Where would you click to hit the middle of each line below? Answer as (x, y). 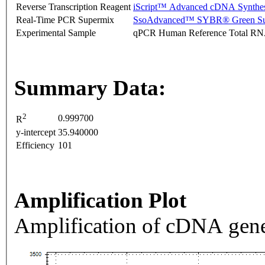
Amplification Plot (100, 201)
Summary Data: (90, 88)
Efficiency (35, 146)
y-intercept (36, 132)
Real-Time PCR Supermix (65, 20)
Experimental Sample (56, 33)
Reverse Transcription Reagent (73, 7)
